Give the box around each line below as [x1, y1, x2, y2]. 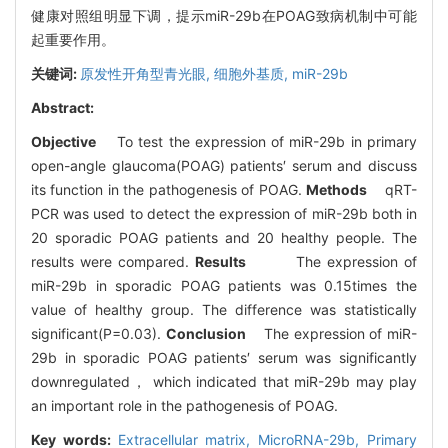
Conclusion [165, 324, 246, 342]
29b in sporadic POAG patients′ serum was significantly [31, 348, 417, 366]
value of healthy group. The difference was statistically [31, 300, 417, 318]
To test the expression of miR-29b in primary [96, 132, 417, 150]
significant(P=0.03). [31, 324, 166, 342]
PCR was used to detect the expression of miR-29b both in [31, 204, 417, 222]
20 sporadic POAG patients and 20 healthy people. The [31, 228, 417, 246]
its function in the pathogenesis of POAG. [31, 180, 307, 198]
